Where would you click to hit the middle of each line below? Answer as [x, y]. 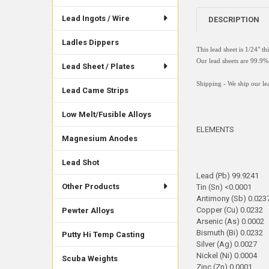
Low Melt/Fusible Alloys [106, 114]
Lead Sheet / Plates [98, 66]
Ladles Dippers [90, 42]
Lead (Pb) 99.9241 [227, 176]
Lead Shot [80, 162]
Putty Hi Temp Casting [103, 234]
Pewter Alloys [88, 210]
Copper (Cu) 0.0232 [229, 210]
